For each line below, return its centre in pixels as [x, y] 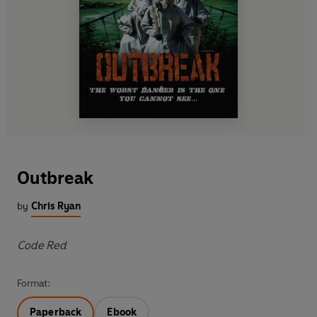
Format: [34, 283]
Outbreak [55, 178]
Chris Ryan [56, 206]
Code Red [42, 245]
